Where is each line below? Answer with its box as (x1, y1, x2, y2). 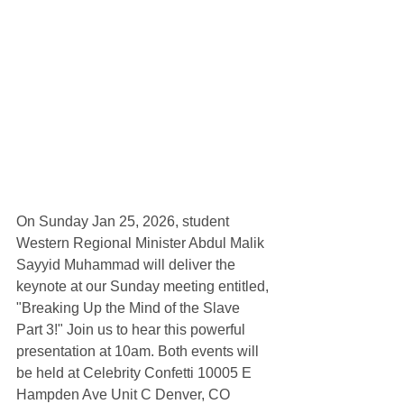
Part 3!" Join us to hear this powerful (16, 322, 249, 338)
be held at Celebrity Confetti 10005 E (16, 365, 255, 381)
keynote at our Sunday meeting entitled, (16, 279, 272, 295)
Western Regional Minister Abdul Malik (16, 235, 268, 252)
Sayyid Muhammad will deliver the (16, 257, 239, 273)
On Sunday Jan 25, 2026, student (16, 214, 233, 230)
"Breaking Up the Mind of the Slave (16, 300, 243, 317)
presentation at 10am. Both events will (16, 344, 262, 360)
